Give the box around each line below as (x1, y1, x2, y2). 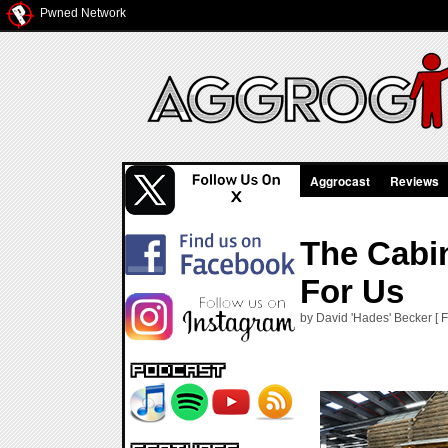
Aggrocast (310, 172, 370, 190)
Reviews (390, 172, 439, 190)
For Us (300, 273, 404, 310)
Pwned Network (40, 6, 126, 20)
